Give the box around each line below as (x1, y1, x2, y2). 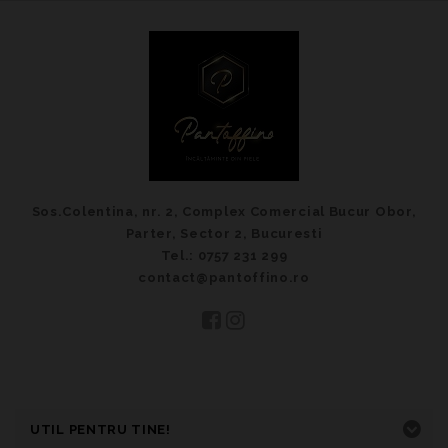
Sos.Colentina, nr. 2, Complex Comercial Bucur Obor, (31, 203, 417, 219)
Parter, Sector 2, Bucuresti (125, 225, 323, 241)
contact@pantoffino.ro (138, 269, 310, 285)
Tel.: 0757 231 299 (160, 247, 288, 263)
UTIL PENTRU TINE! (30, 421, 171, 437)
